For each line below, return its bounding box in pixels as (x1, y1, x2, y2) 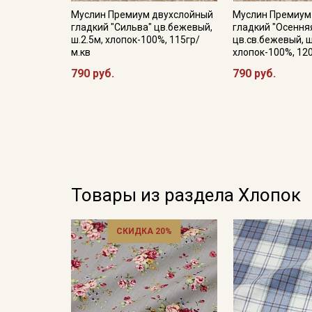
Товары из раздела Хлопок (71, 185, 301, 205)
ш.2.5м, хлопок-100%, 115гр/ (71, 34, 200, 45)
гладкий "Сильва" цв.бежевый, (71, 22, 212, 33)
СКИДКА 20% (116, 226, 173, 236)
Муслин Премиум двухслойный (71, 9, 213, 20)
